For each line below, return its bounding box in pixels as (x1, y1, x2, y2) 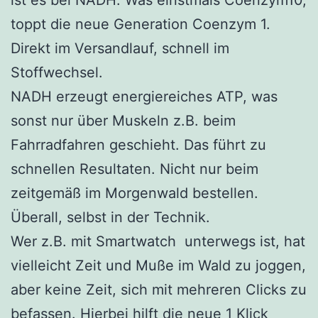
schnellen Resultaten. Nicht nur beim (11, 160, 258, 177)
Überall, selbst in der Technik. (11, 208, 210, 226)
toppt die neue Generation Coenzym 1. (11, 15, 270, 33)
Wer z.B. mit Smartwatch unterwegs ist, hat (11, 232, 305, 250)
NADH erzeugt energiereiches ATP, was (11, 87, 278, 105)
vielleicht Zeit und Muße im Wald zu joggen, (11, 256, 306, 274)
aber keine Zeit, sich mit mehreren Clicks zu (11, 280, 307, 298)
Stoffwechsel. (11, 63, 103, 81)
